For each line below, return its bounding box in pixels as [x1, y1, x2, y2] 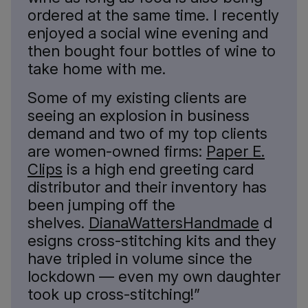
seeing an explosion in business [27, 107, 250, 124]
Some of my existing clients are [27, 89, 247, 107]
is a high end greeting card [63, 160, 254, 178]
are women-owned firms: [27, 142, 206, 160]
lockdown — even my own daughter [27, 267, 280, 285]
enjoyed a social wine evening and [27, 24, 268, 42]
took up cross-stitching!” [27, 285, 200, 303]
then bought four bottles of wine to [27, 42, 276, 60]
